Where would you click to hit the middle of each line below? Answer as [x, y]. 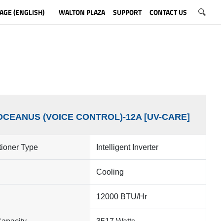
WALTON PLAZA [82, 12]
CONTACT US [168, 12]
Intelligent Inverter [127, 147]
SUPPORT [127, 12]
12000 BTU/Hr [122, 197]
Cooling [110, 172]
